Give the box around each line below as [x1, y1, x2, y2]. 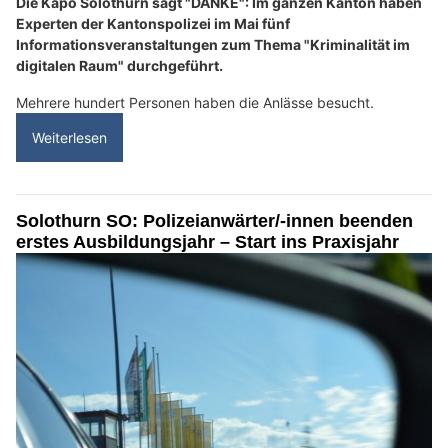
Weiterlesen [32, 129, 107, 147]
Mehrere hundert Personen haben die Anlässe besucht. [16, 94, 374, 112]
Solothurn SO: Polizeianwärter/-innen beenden [16, 211, 413, 232]
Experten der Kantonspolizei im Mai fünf [16, 15, 290, 33]
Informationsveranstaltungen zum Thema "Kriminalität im [16, 36, 410, 54]
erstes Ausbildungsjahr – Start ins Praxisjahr [16, 232, 399, 253]
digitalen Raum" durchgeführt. [16, 57, 223, 75]
